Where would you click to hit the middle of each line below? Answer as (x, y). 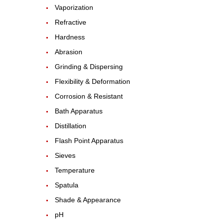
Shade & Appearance (88, 200)
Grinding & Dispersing (89, 66)
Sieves (65, 155)
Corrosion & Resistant (89, 96)
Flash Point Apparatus (89, 140)
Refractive (70, 22)
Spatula (66, 185)
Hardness (70, 37)
